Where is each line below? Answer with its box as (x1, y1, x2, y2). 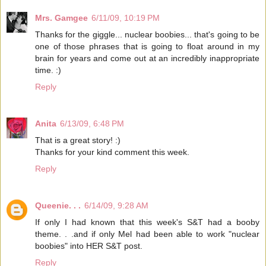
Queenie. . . (35, 200, 81, 210)
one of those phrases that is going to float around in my (35, 41, 259, 51)
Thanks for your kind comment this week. (35, 147, 189, 157)
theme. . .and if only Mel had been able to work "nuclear (35, 229, 259, 239)
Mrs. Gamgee (35, 12, 88, 23)
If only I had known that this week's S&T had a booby (35, 217, 259, 227)
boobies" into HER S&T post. (35, 240, 142, 251)
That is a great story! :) (35, 135, 121, 145)
